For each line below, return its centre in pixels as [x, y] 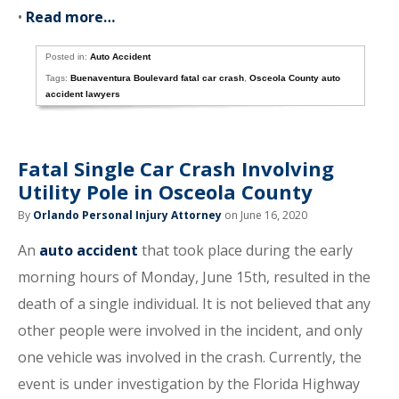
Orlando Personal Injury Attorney [127, 215]
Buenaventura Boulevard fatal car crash [158, 78]
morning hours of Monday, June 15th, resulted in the [194, 277]
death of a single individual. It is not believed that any [194, 304]
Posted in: [68, 57]
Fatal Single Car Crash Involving [176, 168]
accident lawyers [83, 94]
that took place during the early [245, 250]
